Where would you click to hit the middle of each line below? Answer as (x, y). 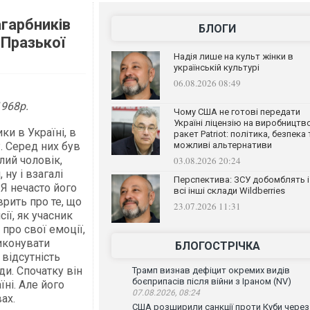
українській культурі (216, 67)
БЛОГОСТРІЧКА (217, 246)
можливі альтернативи (222, 145)
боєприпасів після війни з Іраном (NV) (211, 281)
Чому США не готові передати (237, 112)
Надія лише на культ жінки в (233, 56)
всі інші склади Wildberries (229, 191)
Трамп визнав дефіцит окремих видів (211, 270)
